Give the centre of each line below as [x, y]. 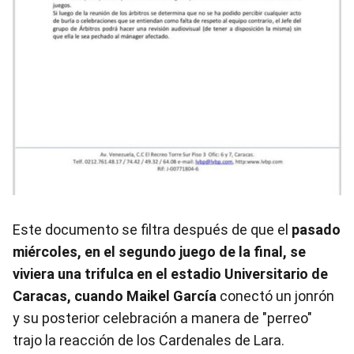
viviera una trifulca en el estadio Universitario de [170, 273]
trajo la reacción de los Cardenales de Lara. [149, 340]
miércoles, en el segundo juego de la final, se [159, 251]
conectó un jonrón [275, 296]
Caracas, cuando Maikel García [115, 296]
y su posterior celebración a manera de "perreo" [162, 318]
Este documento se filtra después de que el [152, 229]
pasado [316, 229]
